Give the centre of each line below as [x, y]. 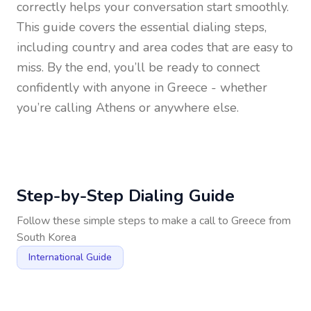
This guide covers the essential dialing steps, [142, 27]
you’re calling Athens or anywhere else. [128, 108]
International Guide [70, 257]
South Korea [47, 237]
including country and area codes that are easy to [155, 47]
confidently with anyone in [92, 87]
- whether [237, 87]
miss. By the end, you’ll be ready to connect [138, 67]
